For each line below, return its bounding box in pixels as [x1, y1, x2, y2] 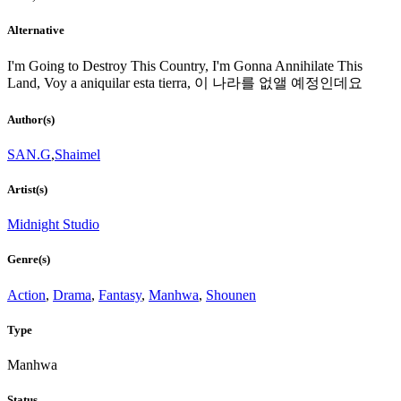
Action [7, 286, 46, 303]
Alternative [7, 23, 64, 38]
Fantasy [98, 286, 141, 303]
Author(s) [7, 112, 55, 126]
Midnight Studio [7, 217, 99, 233]
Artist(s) [7, 183, 47, 197]
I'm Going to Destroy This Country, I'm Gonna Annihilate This [7, 57, 363, 73]
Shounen [206, 286, 256, 303]
